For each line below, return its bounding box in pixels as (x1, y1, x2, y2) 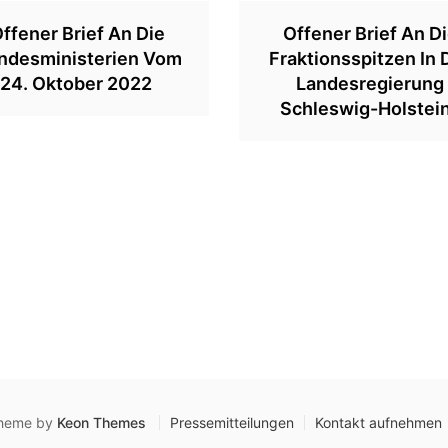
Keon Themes (57, 414, 146, 431)
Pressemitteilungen (170, 414, 294, 431)
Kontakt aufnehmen (315, 414, 442, 431)
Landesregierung (296, 73, 445, 94)
